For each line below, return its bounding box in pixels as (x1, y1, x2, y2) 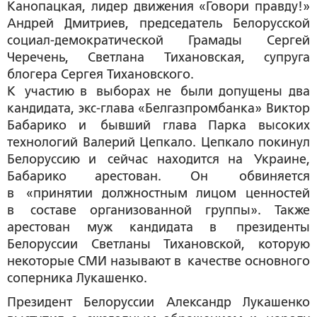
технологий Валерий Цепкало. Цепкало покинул (7, 135, 310, 149)
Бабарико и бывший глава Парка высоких (7, 118, 310, 132)
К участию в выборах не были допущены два (7, 84, 310, 98)
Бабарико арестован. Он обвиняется (7, 169, 310, 183)
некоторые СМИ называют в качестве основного (7, 254, 310, 268)
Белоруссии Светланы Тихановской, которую (7, 237, 310, 251)
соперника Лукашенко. (7, 271, 147, 285)
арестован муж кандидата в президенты (7, 220, 310, 234)
